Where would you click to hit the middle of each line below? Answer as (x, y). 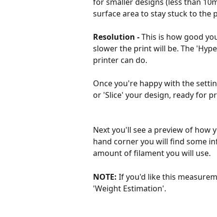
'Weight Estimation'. (130, 188)
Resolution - (116, 37)
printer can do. (120, 60)
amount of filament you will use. (153, 153)
